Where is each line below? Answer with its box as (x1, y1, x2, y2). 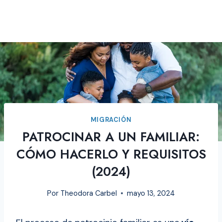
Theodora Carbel (60, 189, 117, 198)
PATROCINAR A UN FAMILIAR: (22, 128, 200, 146)
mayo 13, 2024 (126, 189, 175, 198)
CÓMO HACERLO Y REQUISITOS (16, 145, 206, 164)
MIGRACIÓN (90, 115, 132, 124)
